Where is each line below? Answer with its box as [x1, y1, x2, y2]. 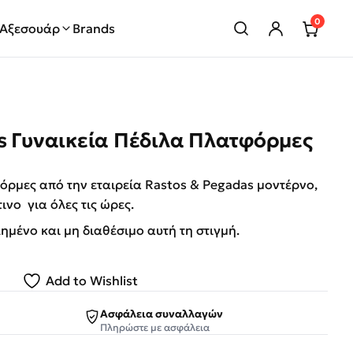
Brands [72, 20, 116, 36]
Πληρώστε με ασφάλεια [100, 321, 210, 334]
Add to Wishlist [45, 272, 138, 288]
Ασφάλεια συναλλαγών [100, 307, 224, 321]
